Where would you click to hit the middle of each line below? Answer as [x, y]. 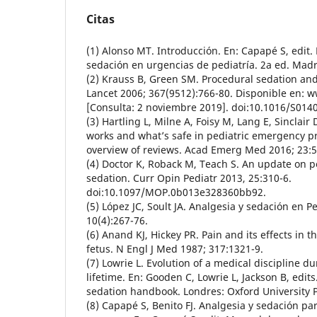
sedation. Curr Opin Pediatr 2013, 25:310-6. [189, 178]
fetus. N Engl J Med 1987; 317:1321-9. [175, 248]
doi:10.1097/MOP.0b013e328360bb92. [176, 192]
